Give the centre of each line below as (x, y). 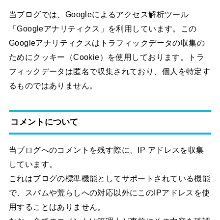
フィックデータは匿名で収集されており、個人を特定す (110, 71)
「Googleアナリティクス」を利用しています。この (103, 29)
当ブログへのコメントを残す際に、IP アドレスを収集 (106, 150)
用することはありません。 (57, 207)
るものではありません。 (53, 86)
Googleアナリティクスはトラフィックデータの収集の (107, 43)
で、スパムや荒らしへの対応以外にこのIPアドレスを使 (109, 193)
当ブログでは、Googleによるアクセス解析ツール (99, 14)
